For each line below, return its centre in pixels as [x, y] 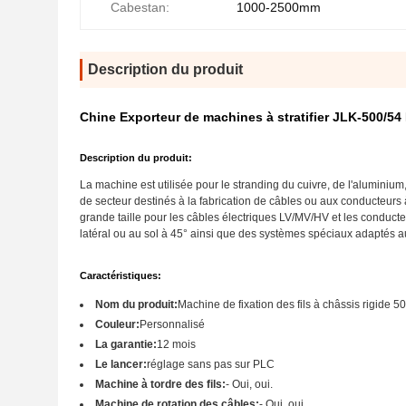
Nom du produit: [136, 304]
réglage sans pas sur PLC [211, 364]
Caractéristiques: [121, 275]
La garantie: [126, 344]
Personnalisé [172, 324]
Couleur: [117, 324]
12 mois [176, 344]
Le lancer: [121, 364]
